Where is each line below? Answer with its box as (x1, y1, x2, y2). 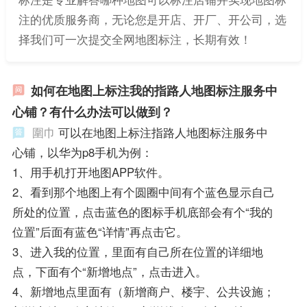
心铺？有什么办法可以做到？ (12, 102, 173, 121)
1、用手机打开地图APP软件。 (12, 163, 169, 180)
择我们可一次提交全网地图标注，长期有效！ (18, 31, 251, 48)
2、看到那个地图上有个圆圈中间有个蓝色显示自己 (12, 183, 275, 200)
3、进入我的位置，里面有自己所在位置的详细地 (12, 243, 263, 260)
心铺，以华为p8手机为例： (12, 143, 153, 160)
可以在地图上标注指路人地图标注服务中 (58, 123, 268, 140)
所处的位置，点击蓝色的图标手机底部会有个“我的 (12, 203, 273, 220)
